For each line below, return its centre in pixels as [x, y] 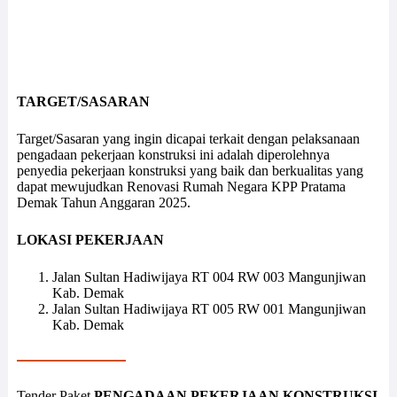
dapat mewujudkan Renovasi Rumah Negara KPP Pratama [181, 187]
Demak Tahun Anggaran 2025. [103, 203]
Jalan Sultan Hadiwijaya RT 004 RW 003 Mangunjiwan [209, 277]
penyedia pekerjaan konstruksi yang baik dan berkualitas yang [190, 171]
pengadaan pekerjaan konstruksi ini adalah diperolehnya [173, 155]
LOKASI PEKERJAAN [90, 240]
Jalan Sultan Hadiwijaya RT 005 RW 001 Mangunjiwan [209, 309]
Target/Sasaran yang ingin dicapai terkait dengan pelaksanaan [188, 139]
